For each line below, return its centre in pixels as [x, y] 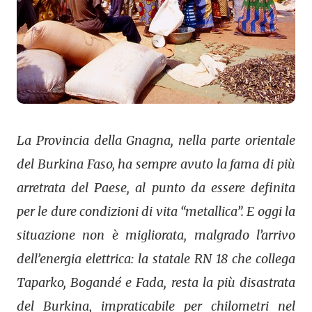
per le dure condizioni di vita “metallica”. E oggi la [156, 211]
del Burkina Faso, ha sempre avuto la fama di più [156, 164]
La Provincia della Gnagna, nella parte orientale [156, 140]
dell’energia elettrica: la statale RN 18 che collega [156, 258]
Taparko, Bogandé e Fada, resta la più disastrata [156, 282]
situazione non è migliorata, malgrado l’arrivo [156, 235]
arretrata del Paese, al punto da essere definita [156, 187]
